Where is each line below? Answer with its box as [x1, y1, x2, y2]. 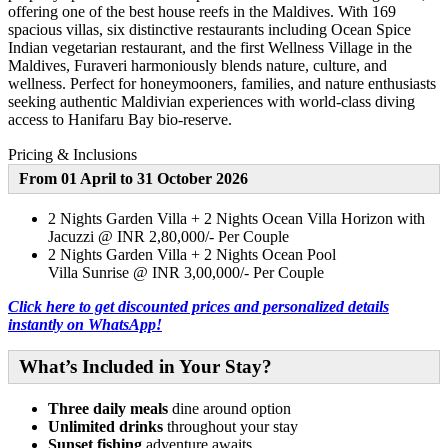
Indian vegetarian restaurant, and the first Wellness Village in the [8, 38, 412, 56]
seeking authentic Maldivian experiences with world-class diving [8, 92, 415, 110]
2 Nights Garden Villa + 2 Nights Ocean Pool [48, 245, 336, 263]
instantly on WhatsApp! [8, 315, 162, 333]
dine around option [168, 399, 291, 417]
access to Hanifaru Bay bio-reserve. [8, 110, 232, 128]
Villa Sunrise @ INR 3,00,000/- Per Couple [48, 263, 324, 281]
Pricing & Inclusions [8, 145, 137, 163]
